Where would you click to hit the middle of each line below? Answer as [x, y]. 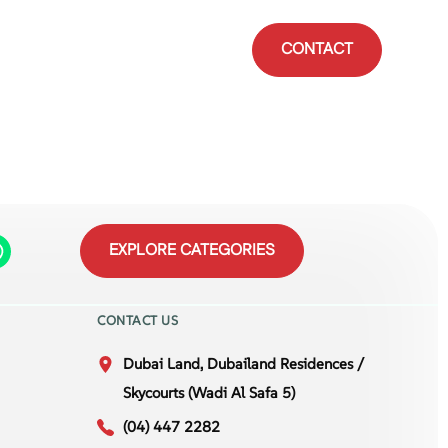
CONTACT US [137, 320]
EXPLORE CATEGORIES [191, 250]
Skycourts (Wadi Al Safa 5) [209, 393]
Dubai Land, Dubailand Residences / [244, 364]
